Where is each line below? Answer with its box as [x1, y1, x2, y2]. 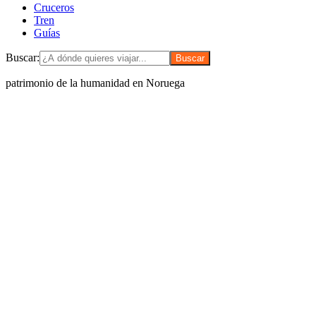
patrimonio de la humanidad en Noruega [6, 77, 185, 90]
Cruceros [34, 1, 74, 14]
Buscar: [6, 51, 39, 64]
